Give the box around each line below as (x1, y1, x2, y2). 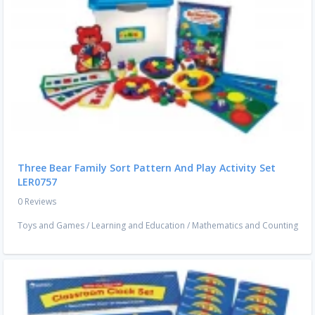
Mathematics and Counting (192, 219, 298, 232)
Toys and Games (18, 219, 84, 232)
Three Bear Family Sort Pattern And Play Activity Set (18, 161, 276, 175)
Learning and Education (91, 219, 185, 232)
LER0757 (18, 175, 57, 189)
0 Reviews (18, 195, 56, 208)
